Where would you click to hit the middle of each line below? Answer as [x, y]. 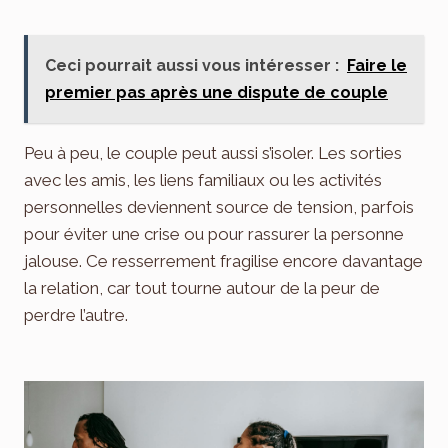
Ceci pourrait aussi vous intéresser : [192, 65]
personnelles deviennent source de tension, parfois [219, 206]
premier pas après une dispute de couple [216, 92]
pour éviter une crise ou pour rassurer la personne [214, 233]
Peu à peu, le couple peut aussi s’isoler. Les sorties [213, 152]
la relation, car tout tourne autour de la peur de [202, 287]
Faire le [377, 65]
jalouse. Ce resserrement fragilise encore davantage [223, 260]
